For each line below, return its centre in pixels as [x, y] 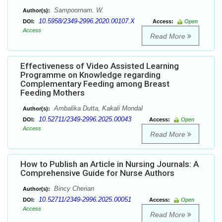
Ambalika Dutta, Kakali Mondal [97, 109]
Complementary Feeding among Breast [95, 84]
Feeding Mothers [53, 93]
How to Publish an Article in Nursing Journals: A [110, 164]
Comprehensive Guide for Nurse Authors [97, 173]
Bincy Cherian [73, 189]
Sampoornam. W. [78, 10]
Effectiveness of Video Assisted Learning [100, 66]
